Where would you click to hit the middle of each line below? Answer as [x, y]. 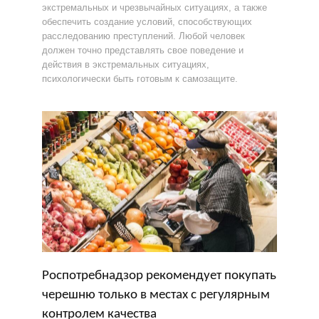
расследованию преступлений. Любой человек [143, 36]
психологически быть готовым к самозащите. [140, 79]
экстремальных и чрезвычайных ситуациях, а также [155, 7]
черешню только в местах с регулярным [156, 295]
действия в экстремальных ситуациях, [126, 64]
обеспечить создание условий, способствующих [147, 22]
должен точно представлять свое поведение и [143, 50]
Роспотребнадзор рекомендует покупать [159, 276]
